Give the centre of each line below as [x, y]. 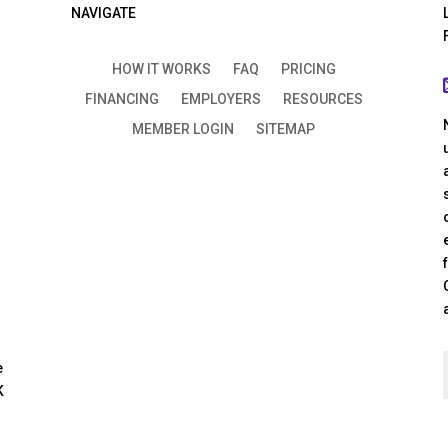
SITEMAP [286, 129]
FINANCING [121, 99]
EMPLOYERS [220, 99]
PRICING [308, 69]
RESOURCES [322, 99]
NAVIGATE [100, 12]
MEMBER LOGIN [183, 129]
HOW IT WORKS [161, 69]
